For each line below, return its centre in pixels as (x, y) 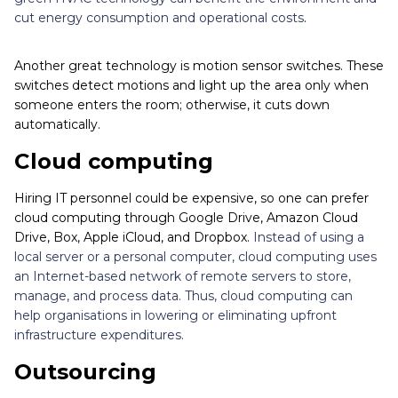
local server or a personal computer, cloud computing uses (195, 257)
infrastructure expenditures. (99, 335)
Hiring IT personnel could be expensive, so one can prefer (191, 199)
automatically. (57, 125)
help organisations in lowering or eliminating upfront (175, 316)
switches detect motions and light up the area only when (191, 86)
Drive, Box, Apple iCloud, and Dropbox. (134, 238)
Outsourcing (85, 372)
